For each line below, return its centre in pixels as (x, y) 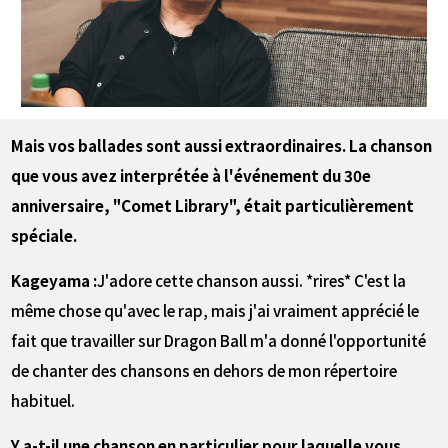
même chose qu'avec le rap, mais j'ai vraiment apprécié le (215, 309)
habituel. (43, 399)
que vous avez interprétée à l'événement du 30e (191, 175)
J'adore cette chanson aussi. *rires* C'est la (252, 279)
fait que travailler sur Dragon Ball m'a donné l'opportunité (219, 339)
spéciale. (44, 235)
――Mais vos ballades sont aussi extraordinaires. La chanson (222, 145)
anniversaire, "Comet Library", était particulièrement (213, 205)
